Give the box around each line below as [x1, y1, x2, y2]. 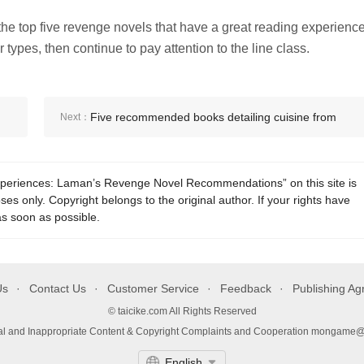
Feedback [220, 282, 271, 295]
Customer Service [107, 282, 199, 295]
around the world [90, 151, 177, 164]
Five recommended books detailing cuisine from [90, 110, 336, 123]
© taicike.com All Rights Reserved [107, 305, 257, 317]
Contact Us [29, 282, 86, 295]
